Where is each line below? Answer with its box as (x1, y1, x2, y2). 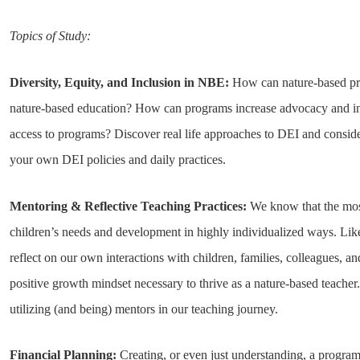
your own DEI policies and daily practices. (10, 152, 227, 166)
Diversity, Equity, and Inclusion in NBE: (10, 75, 230, 89)
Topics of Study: (10, 29, 92, 43)
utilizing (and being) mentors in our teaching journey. (10, 301, 279, 316)
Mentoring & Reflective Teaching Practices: (10, 198, 247, 213)
